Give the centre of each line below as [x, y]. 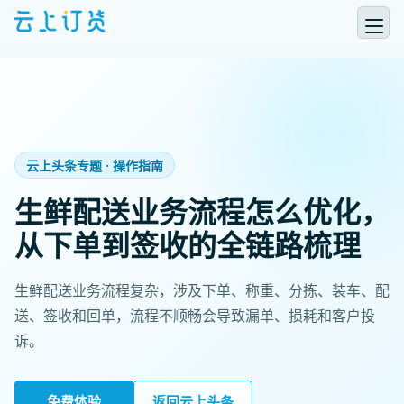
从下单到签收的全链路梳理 [188, 245]
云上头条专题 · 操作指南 [95, 165]
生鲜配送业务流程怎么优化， [202, 211]
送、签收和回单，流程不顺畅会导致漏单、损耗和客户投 [195, 316]
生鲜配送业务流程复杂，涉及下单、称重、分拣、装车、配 [202, 290]
